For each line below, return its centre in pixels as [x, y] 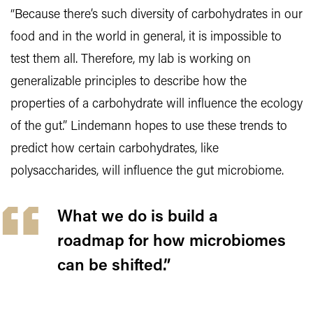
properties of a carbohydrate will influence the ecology [156, 104]
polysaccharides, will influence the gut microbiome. [147, 171]
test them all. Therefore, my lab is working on [131, 59]
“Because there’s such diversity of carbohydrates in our [156, 15]
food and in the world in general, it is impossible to [146, 37]
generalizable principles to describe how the [129, 82]
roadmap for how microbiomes [172, 241]
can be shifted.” [114, 266]
